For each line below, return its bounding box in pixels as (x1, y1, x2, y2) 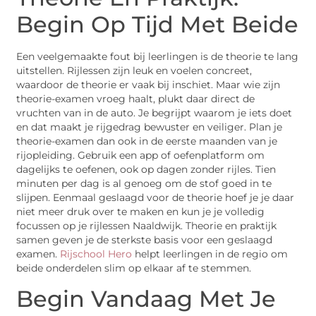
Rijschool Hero (60, 248, 133, 260)
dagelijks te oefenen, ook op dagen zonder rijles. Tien (16, 164, 276, 176)
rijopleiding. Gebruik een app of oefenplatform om (16, 150, 265, 162)
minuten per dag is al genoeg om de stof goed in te (16, 178, 272, 190)
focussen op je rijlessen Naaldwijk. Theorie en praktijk (16, 220, 277, 232)
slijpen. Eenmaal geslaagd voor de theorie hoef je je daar (16, 192, 295, 204)
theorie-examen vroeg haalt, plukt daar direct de (16, 93, 255, 105)
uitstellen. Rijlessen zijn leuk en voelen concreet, (16, 65, 253, 77)
